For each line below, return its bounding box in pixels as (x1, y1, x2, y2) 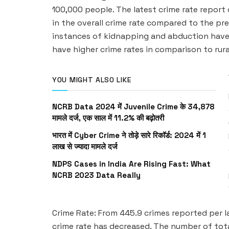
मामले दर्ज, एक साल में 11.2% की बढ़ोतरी (52, 112, 164, 123)
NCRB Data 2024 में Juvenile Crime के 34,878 (52, 101, 215, 111)
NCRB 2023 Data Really (52, 170, 141, 180)
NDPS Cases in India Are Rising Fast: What (52, 158, 211, 169)
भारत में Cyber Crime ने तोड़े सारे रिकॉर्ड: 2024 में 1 (52, 130, 206, 140)
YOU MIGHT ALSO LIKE (52, 75, 131, 84)
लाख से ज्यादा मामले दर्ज (52, 141, 118, 151)
